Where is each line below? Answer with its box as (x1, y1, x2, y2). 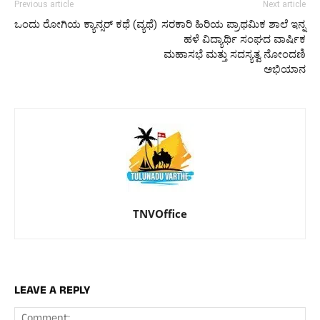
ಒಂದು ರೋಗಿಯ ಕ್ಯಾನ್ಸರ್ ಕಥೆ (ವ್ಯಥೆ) (14, 17, 157, 31)
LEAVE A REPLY (14, 281, 90, 301)
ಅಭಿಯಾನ (264, 62, 306, 76)
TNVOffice (133, 206, 187, 221)
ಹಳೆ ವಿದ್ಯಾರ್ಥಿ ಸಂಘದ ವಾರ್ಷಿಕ (184, 32, 306, 46)
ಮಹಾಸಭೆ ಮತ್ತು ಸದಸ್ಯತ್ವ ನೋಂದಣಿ (164, 47, 306, 61)
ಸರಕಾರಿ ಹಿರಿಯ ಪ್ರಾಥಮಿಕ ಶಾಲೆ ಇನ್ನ (161, 17, 306, 31)
